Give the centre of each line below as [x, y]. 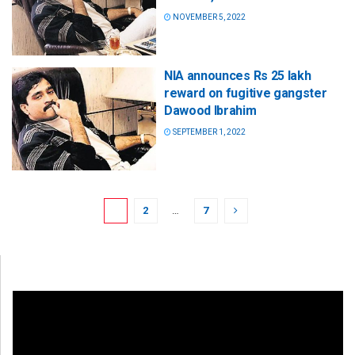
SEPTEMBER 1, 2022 [208, 132]
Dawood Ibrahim [210, 111]
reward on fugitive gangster [246, 94]
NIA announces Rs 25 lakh [238, 76]
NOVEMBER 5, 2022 [208, 17]
